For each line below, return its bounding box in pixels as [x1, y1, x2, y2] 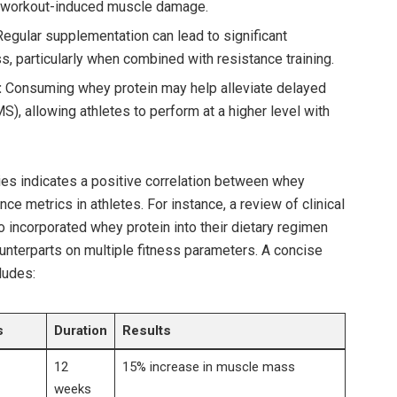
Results [121, 322, 171, 339]
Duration [53, 322, 107, 339]
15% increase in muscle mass [121, 358, 295, 375]
